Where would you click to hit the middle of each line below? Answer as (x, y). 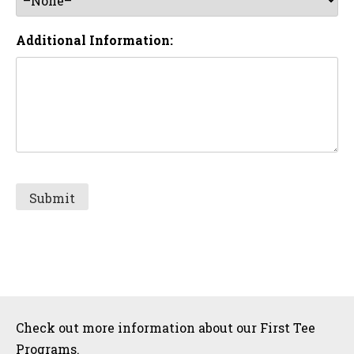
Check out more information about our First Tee (166, 328)
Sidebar (62, 318)
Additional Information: (94, 40)
